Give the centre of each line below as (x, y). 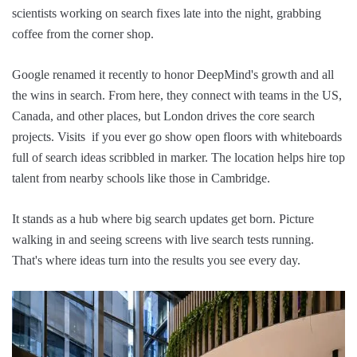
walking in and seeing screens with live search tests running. (163, 239)
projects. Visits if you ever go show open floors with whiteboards (177, 136)
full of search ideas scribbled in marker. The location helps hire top (178, 157)
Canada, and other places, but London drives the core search (163, 116)
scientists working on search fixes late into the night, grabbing (167, 13)
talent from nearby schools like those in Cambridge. (141, 178)
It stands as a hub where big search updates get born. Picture (163, 218)
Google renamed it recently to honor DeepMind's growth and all (173, 74)
